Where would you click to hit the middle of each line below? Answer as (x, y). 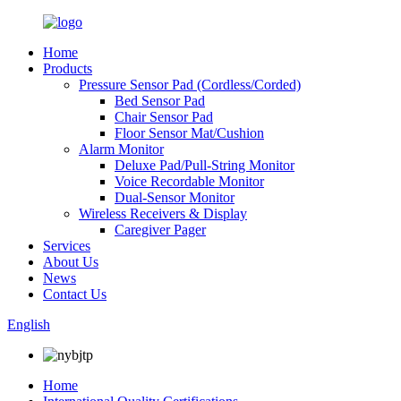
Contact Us (75, 294)
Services (67, 246)
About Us (71, 262)
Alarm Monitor (121, 149)
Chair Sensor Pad (164, 117)
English (29, 324)
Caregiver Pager (160, 230)
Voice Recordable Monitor (189, 181)
